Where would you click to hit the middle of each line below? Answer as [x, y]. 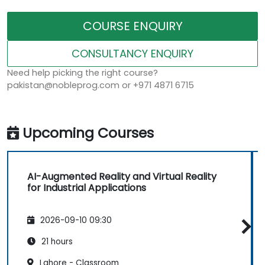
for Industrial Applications [87, 188]
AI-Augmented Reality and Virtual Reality [122, 177]
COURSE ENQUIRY [132, 26]
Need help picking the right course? [83, 73]
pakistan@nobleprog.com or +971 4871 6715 [101, 85]
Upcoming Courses [88, 133]
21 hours [56, 241]
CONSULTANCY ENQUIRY [132, 54]
